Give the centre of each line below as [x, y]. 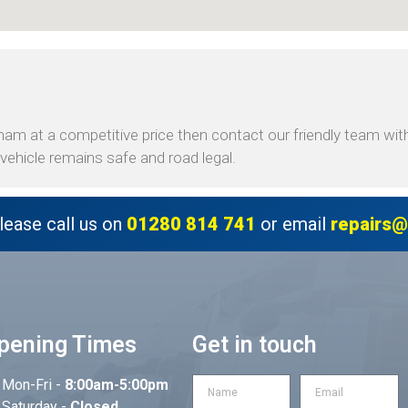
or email [293, 224]
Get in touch [254, 344]
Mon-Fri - [34, 384]
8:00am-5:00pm [117, 384]
